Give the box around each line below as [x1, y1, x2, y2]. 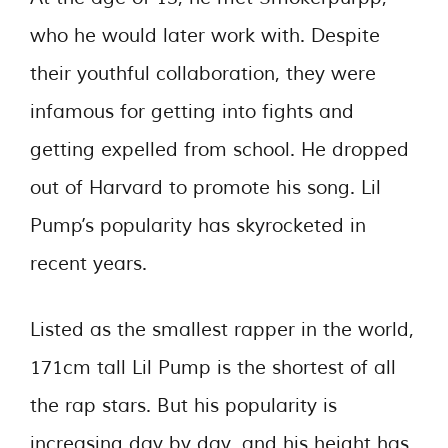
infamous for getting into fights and [30, 99, 354, 124]
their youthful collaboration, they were [30, 61, 376, 86]
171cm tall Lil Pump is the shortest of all [30, 356, 396, 380]
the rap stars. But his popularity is [30, 394, 337, 418]
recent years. [30, 251, 147, 276]
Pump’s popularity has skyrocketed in [30, 213, 366, 238]
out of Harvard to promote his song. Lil [30, 175, 381, 200]
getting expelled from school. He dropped [30, 137, 409, 162]
